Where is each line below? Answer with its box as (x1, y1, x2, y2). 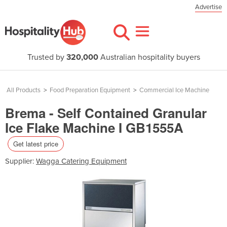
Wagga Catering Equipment (36, 156, 127, 166)
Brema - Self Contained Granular (5, 103, 207, 122)
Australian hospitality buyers (98, 52, 200, 62)
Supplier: (5, 156, 36, 166)
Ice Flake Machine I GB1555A (5, 118, 183, 137)
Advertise (195, 3, 222, 11)
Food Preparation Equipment (50, 86, 130, 94)
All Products (7, 86, 41, 94)
